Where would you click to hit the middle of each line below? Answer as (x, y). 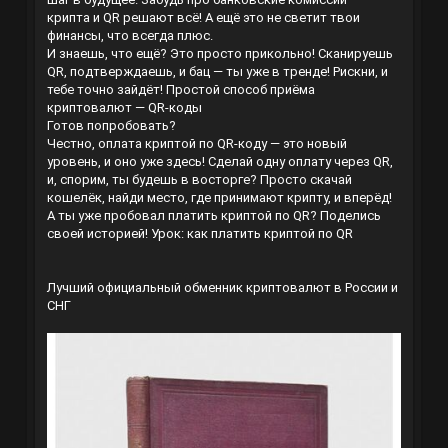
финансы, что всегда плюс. (129, 36)
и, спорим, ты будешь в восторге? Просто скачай (199, 180)
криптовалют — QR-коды (124, 108)
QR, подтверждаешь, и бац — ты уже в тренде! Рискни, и (217, 72)
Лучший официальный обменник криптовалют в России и (222, 288)
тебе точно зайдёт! (106, 90)
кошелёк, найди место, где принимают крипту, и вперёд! (219, 198)
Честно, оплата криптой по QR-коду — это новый (196, 144)
